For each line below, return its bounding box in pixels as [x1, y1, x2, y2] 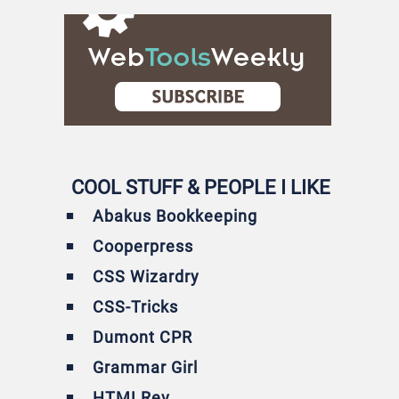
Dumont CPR [93, 327, 192, 346]
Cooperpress [93, 236, 193, 256]
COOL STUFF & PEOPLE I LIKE [70, 175, 330, 199]
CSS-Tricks [93, 297, 178, 316]
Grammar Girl [93, 357, 198, 377]
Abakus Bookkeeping [93, 206, 257, 225]
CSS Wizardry [93, 266, 199, 286]
